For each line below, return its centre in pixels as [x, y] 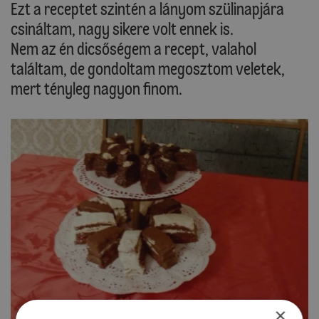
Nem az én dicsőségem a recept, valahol [134, 49]
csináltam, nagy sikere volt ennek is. [122, 29]
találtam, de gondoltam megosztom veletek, [148, 69]
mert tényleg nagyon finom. [96, 89]
